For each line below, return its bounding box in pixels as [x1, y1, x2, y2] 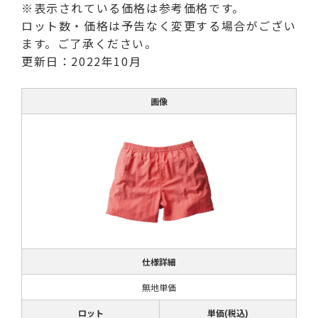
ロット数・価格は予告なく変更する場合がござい [21, 17, 297, 35]
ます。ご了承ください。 [21, 35, 158, 53]
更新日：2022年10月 [21, 53, 142, 70]
